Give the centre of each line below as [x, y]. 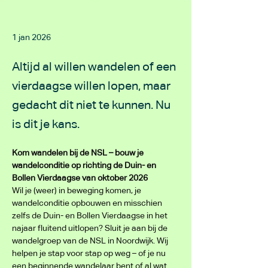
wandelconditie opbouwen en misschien [88, 203]
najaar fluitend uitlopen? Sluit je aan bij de [91, 229]
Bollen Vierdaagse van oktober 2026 [80, 178]
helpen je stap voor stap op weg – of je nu [90, 254]
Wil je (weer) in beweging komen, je [77, 191]
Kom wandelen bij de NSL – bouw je [79, 153]
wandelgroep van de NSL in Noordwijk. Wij [91, 241]
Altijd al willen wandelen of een [94, 67]
